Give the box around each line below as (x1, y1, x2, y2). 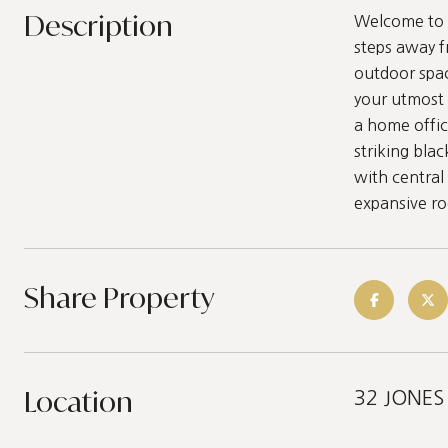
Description (24, 7, 173, 44)
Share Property (24, 279, 214, 316)
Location (24, 383, 133, 420)
